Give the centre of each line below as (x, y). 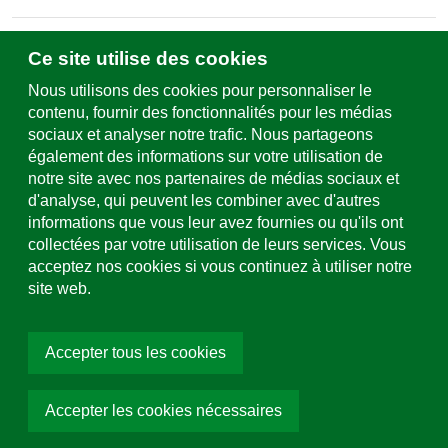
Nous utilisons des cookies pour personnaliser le (200, 90)
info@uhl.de (224, 243)
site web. (59, 288)
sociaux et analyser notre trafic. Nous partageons (200, 134)
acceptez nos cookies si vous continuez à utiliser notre (220, 266)
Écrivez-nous (224, 61)
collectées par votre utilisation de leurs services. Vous (217, 244)
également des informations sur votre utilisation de (205, 156)
